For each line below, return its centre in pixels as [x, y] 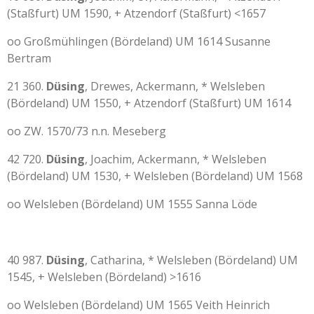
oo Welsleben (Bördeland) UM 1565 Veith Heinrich [138, 305]
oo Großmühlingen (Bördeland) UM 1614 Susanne [139, 41]
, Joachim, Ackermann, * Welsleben [176, 159]
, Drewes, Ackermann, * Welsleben [175, 86]
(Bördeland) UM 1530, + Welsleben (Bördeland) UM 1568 [155, 176]
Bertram [29, 58]
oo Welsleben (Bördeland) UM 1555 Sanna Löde [132, 204]
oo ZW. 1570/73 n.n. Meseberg [87, 131]
